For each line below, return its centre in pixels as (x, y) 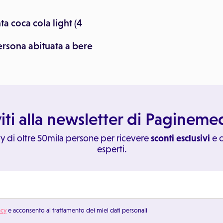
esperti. (111, 149)
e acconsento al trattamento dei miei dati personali (77, 210)
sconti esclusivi (180, 138)
